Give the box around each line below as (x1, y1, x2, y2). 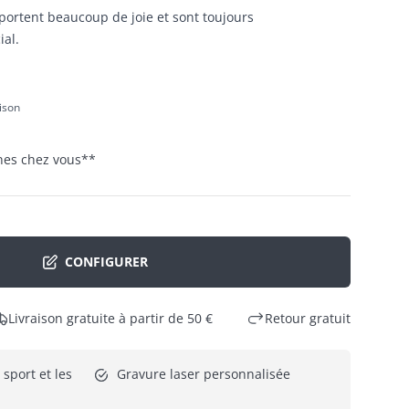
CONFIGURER (64, 253, 148, 271)
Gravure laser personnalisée (117, 364, 290, 383)
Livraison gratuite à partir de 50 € (8, 309, 213, 327)
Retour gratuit (265, 309, 351, 327)
